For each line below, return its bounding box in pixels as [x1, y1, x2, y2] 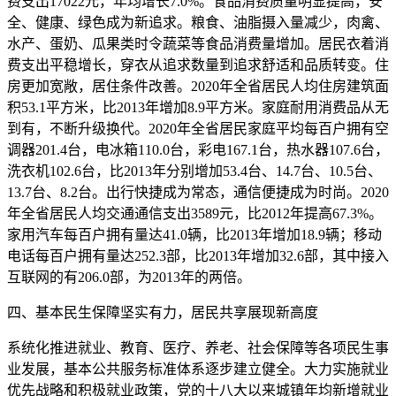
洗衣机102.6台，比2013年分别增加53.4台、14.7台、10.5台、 [7, 164, 382, 179]
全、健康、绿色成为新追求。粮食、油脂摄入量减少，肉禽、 [7, 15, 389, 30]
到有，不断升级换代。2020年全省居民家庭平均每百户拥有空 [7, 121, 389, 136]
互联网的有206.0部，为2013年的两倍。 [7, 270, 251, 285]
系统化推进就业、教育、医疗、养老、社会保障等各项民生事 [7, 340, 389, 355]
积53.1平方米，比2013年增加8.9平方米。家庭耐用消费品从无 [7, 100, 389, 115]
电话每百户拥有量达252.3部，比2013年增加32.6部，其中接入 [7, 248, 389, 263]
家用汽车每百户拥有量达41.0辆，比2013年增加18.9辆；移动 [7, 227, 382, 242]
